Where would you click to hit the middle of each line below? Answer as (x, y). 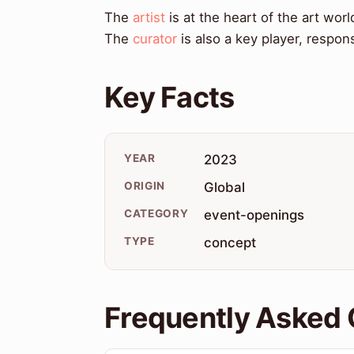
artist (149, 18)
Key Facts (169, 98)
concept (230, 243)
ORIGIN (145, 186)
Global (225, 188)
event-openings (254, 215)
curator (155, 39)
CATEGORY (156, 214)
